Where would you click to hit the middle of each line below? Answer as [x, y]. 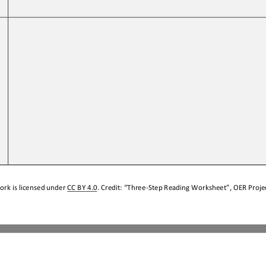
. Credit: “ [112, 187]
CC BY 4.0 [82, 187]
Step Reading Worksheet [187, 187]
